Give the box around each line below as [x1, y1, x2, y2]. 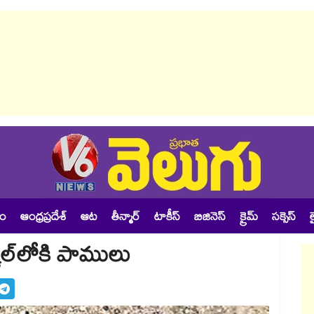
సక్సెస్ [272, 209, 296, 228]
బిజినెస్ [194, 209, 226, 228]
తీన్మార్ [111, 209, 140, 228]
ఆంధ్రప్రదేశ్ [20, 209, 67, 228]
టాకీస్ [154, 209, 180, 228]
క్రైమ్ [240, 209, 258, 228]
